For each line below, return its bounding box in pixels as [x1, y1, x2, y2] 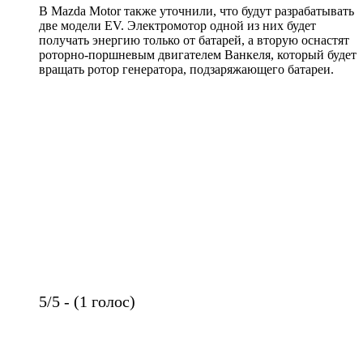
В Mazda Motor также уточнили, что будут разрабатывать [39, 4, 354, 18]
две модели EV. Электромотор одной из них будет [39, 19, 316, 32]
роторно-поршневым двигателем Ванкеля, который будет [39, 48, 357, 62]
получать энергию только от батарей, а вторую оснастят [39, 33, 349, 47]
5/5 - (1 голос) [39, 293, 135, 310]
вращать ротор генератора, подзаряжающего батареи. [39, 62, 334, 76]
